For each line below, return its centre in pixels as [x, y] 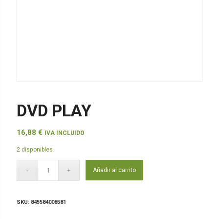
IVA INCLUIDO [64, 133]
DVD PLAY [54, 110]
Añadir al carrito [115, 170]
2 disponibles [34, 150]
